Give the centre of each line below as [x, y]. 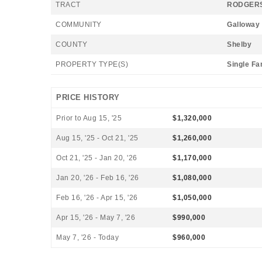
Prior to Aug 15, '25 [89, 118]
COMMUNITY [79, 25]
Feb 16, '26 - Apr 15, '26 [97, 198]
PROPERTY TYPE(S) [92, 64]
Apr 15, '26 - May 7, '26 [96, 218]
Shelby [239, 44]
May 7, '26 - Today [87, 237]
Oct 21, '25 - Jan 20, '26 [97, 158]
